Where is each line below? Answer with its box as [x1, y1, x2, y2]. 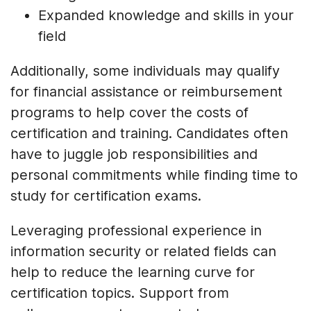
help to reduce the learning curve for [10, 263, 255, 280]
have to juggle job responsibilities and [10, 145, 258, 162]
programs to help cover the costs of [10, 103, 249, 121]
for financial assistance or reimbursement [10, 83, 283, 100]
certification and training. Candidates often [10, 124, 288, 142]
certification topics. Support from [10, 284, 229, 301]
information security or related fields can [10, 242, 276, 260]
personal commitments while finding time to [10, 166, 298, 183]
